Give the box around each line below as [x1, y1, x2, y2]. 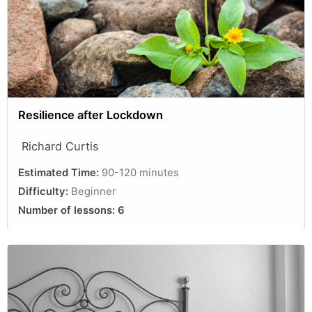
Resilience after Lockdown [18, 107, 163, 122]
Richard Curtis [22, 139, 99, 153]
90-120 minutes [102, 166, 179, 179]
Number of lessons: [18, 203, 118, 217]
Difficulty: [18, 185, 71, 198]
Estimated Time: [18, 166, 102, 179]
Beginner [71, 185, 116, 198]
